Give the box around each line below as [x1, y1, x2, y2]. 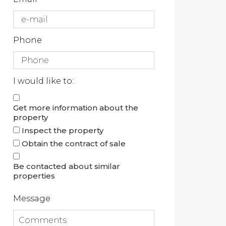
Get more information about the [13, 103, 138, 112]
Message [13, 194, 50, 203]
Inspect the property [22, 126, 103, 135]
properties [13, 171, 55, 181]
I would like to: [13, 76, 74, 86]
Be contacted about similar [13, 161, 120, 171]
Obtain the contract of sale [22, 139, 126, 148]
